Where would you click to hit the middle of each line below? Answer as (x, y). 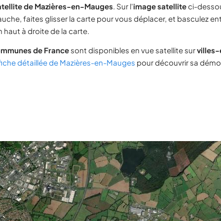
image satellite (160, 6)
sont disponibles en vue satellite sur (133, 50)
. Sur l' (123, 6)
